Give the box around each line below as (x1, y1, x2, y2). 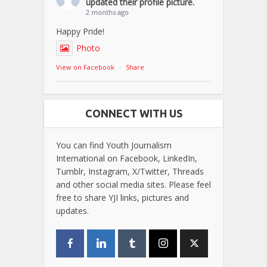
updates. (56, 204, 89, 216)
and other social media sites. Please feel (56, 178, 211, 190)
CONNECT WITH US (85, 107, 182, 119)
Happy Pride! (56, 25, 104, 37)
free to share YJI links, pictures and (56, 191, 189, 203)
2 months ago (86, 7, 129, 17)
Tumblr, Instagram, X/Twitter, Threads (56, 165, 204, 177)
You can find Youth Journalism (56, 139, 172, 151)
